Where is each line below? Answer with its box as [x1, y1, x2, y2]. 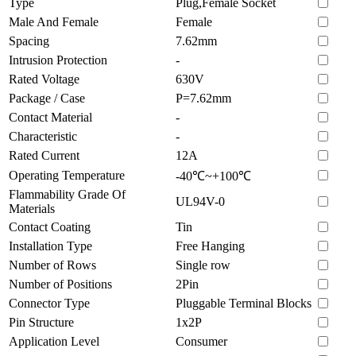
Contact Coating [9, 219, 91, 234]
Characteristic [9, 129, 77, 143]
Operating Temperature [9, 168, 125, 182]
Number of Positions [9, 277, 112, 291]
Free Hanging [176, 238, 245, 253]
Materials [9, 201, 55, 215]
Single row [176, 257, 230, 272]
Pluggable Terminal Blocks [176, 296, 311, 310]
